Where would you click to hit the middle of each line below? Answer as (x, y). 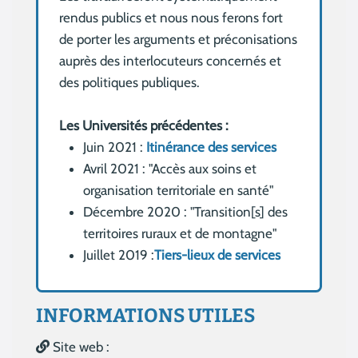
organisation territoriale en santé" (179, 191)
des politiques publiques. (130, 83)
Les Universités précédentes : (144, 126)
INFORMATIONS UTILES (145, 316)
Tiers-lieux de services (218, 255)
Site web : (80, 347)
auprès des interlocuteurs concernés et (171, 61)
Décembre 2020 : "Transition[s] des (186, 212)
